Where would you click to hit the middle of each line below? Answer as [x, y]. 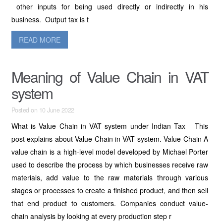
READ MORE [39, 40]
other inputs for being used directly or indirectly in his [110, 6]
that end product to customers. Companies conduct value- [110, 203]
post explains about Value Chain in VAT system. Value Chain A [110, 139]
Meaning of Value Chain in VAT [110, 77]
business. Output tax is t [50, 19]
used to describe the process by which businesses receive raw [110, 165]
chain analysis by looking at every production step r [91, 216]
